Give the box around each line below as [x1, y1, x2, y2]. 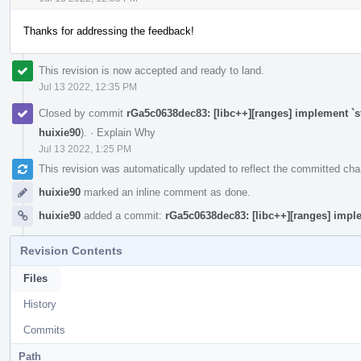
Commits [23, 323, 65, 336]
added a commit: [81, 209, 165, 222]
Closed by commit [39, 106, 127, 119]
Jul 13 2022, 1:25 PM [39, 143, 131, 155]
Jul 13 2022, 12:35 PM [39, 81, 137, 93]
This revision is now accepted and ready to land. [39, 64, 264, 77]
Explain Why [97, 126, 156, 139]
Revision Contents [20, 243, 122, 257]
